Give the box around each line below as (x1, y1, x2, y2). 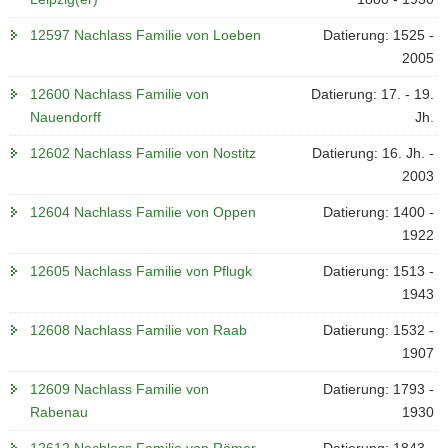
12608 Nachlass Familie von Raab (30, 322, 247, 338)
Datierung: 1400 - (322, 204, 434, 220)
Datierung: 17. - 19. (310, 86, 434, 102)
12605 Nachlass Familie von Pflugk (30, 263, 252, 279)
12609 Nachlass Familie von (30, 381, 209, 397)
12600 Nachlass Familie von (30, 86, 209, 102)
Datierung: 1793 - (322, 381, 434, 397)
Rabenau (30, 404, 88, 420)
